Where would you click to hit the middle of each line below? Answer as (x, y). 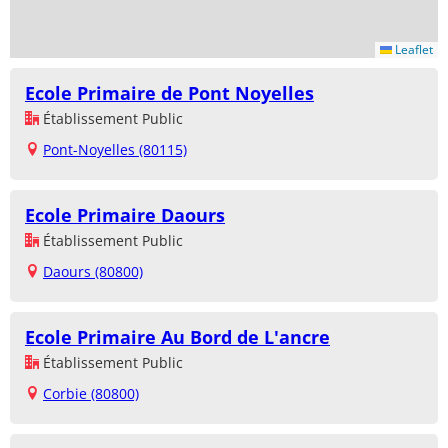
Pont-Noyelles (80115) (115, 149)
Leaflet (412, 49)
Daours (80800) (93, 271)
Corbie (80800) (91, 393)
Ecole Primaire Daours (125, 214)
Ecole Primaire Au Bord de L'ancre (177, 336)
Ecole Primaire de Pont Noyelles (169, 92)
